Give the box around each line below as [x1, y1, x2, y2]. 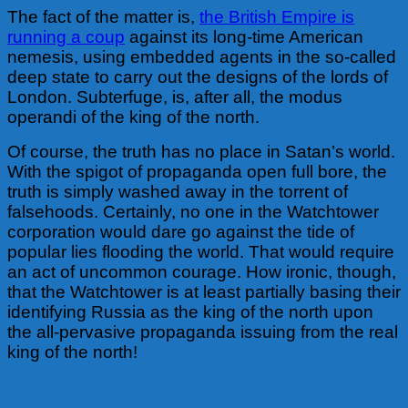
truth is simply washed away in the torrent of [7, 181, 348, 201]
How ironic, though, [246, 261, 396, 281]
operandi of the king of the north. [7, 107, 260, 127]
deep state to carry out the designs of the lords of [7, 66, 388, 87]
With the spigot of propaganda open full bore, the [7, 161, 387, 181]
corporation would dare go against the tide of [7, 221, 354, 241]
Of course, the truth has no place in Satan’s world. [7, 141, 395, 161]
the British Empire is [199, 6, 354, 26]
